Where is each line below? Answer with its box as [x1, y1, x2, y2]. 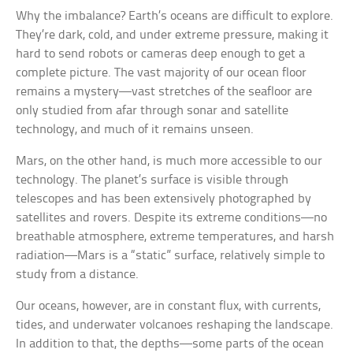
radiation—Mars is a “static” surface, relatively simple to [16, 249, 325, 263]
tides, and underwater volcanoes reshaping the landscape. [16, 318, 334, 333]
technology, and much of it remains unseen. [16, 123, 255, 137]
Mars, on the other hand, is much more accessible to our [16, 154, 323, 169]
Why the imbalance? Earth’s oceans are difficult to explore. [16, 9, 334, 24]
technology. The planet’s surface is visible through [16, 173, 289, 188]
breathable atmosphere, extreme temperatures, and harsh [16, 230, 335, 244]
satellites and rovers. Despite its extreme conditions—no [16, 211, 328, 225]
